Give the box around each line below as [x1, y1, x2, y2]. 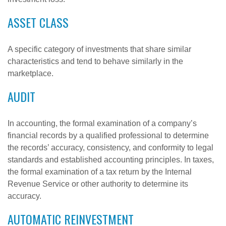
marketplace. [8, 69, 53, 78]
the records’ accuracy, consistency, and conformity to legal [8, 143, 213, 152]
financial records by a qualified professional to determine [8, 131, 209, 140]
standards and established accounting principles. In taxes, [8, 155, 214, 164]
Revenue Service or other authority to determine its [8, 180, 188, 188]
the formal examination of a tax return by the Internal [8, 167, 192, 176]
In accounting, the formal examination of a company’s [8, 119, 197, 128]
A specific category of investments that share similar [8, 45, 191, 53]
